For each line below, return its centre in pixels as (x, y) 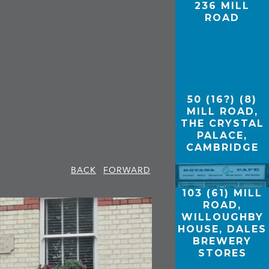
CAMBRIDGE (222, 147)
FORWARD (127, 170)
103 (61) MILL (222, 193)
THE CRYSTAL (222, 123)
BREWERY (222, 241)
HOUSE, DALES (222, 229)
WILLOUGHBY (222, 217)
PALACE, (222, 135)
